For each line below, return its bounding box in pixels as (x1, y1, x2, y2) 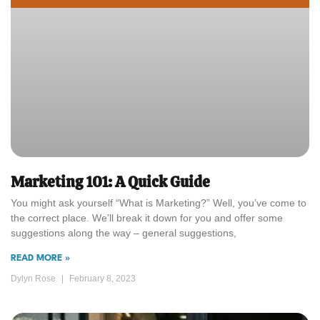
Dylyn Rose (11, 274, 58, 284)
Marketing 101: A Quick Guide (11, 172, 210, 191)
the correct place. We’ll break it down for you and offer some (11, 212, 283, 224)
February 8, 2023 (67, 274, 136, 284)
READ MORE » (11, 254, 70, 263)
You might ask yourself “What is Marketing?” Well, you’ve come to (11, 197, 306, 209)
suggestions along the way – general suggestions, (11, 227, 236, 239)
